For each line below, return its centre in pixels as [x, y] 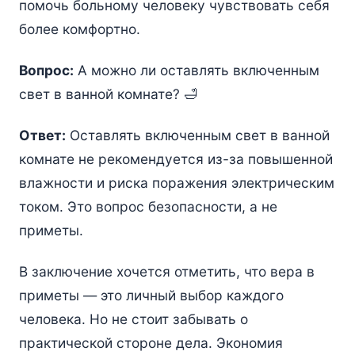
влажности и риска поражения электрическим [176, 183]
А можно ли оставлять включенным [196, 71]
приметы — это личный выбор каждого [151, 296]
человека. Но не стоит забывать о [133, 319]
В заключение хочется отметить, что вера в [166, 272]
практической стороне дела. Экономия [151, 343]
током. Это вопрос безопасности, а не [148, 207]
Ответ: [42, 136]
